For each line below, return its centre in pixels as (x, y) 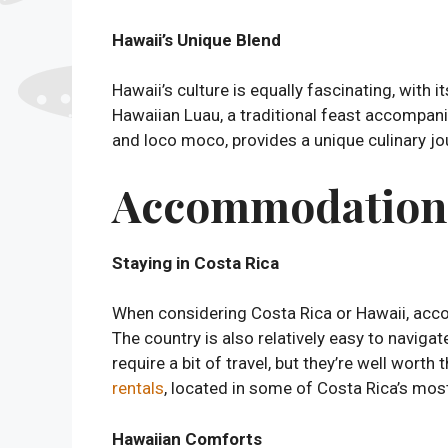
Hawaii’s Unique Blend (196, 39)
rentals (138, 388)
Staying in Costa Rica (195, 262)
